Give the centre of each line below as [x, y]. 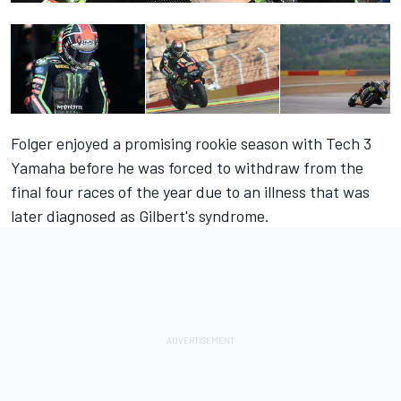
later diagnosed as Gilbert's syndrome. [140, 216]
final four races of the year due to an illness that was [190, 192]
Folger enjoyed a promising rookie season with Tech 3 [191, 144]
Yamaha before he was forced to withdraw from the [187, 168]
